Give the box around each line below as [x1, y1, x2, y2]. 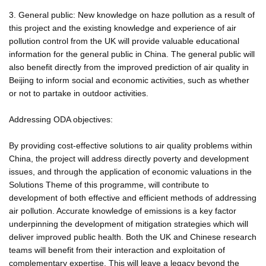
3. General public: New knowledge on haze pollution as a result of [9, 9, 255, 20]
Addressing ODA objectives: [9, 114, 113, 124]
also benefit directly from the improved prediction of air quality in [9, 62, 249, 72]
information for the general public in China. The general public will [9, 49, 255, 59]
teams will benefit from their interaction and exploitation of [9, 245, 225, 255]
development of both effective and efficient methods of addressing [9, 192, 256, 202]
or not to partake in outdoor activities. [9, 88, 148, 98]
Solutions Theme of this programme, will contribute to [9, 179, 209, 189]
